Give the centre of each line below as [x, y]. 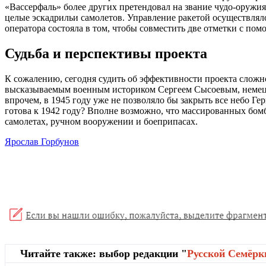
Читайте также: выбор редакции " [104, 253]
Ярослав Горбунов [42, 141]
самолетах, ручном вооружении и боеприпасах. [101, 121]
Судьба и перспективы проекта [106, 53]
